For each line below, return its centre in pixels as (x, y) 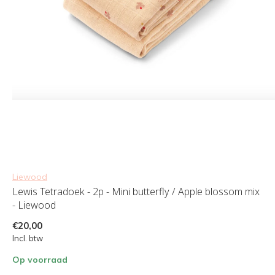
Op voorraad (40, 259)
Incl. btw (28, 238)
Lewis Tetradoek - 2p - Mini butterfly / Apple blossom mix (136, 191)
